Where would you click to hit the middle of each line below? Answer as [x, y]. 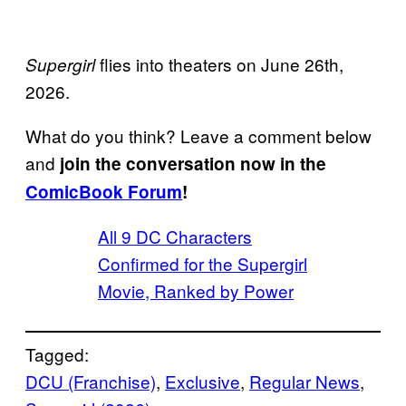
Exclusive [203, 382]
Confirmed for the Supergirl [203, 264]
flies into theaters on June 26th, [219, 64]
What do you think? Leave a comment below [198, 136]
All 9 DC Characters [175, 237]
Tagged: [57, 354]
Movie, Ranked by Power [196, 291]
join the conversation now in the [193, 164]
